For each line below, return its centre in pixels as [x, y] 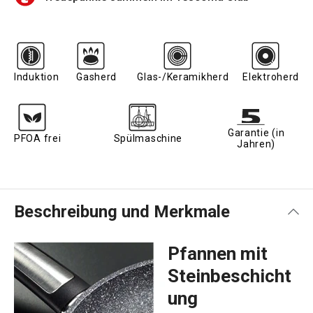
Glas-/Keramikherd [183, 77]
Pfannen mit [218, 253]
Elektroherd [271, 77]
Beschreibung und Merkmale [122, 211]
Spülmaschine [148, 138]
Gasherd [97, 77]
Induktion [37, 77]
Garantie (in [256, 132]
